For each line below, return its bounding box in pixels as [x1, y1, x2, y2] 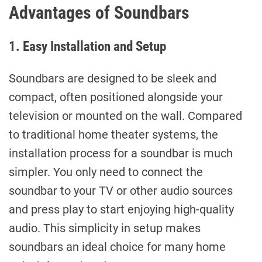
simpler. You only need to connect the [9, 164, 203, 179]
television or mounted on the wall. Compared [9, 108, 242, 123]
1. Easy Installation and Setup [9, 37, 166, 54]
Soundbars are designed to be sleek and [9, 71, 216, 85]
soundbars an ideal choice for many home [9, 239, 226, 254]
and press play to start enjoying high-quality [9, 202, 234, 216]
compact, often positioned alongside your [9, 89, 223, 104]
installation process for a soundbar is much [9, 146, 233, 160]
